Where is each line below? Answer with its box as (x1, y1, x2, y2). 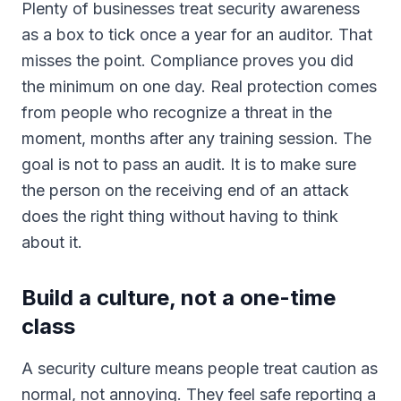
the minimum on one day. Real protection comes (21, 77, 377, 96)
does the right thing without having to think (21, 207, 338, 226)
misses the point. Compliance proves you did (21, 51, 354, 70)
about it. (21, 233, 82, 252)
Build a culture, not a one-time (21, 285, 336, 311)
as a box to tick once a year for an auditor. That (21, 25, 372, 44)
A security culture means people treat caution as (21, 359, 378, 378)
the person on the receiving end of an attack (21, 181, 349, 200)
